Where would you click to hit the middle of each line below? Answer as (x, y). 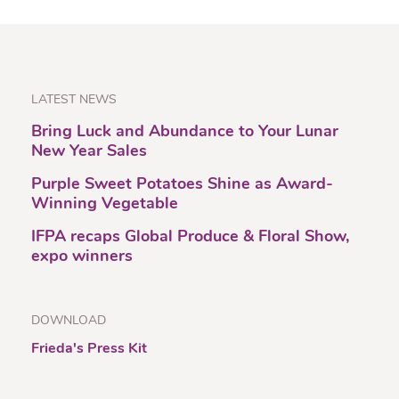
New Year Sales (89, 152)
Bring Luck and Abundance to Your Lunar (185, 132)
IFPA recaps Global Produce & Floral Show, (190, 237)
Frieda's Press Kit (89, 349)
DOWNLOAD (69, 321)
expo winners (82, 257)
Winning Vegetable (105, 204)
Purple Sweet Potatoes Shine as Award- (182, 185)
